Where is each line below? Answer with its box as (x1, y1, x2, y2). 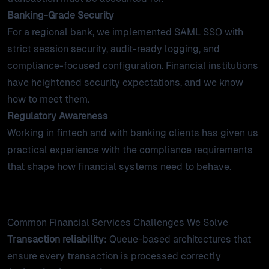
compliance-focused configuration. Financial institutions (7, 60, 258, 71)
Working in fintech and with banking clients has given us (7, 127, 258, 139)
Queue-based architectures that (107, 234, 251, 245)
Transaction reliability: (7, 234, 107, 245)
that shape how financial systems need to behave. (7, 161, 231, 172)
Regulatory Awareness (7, 110, 108, 122)
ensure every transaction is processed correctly (7, 250, 221, 262)
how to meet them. (7, 94, 89, 105)
